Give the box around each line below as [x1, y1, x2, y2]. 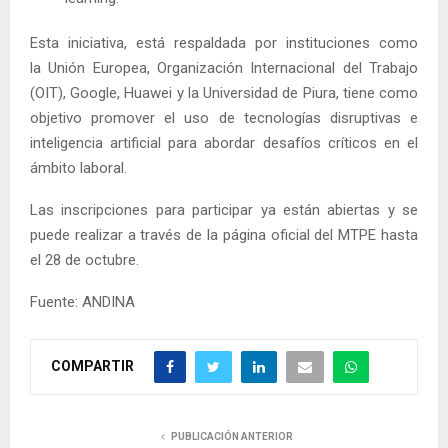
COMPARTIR [51, 357, 134, 374]
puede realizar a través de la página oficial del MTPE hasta [30, 225, 418, 244]
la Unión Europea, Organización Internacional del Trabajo [30, 58, 418, 77]
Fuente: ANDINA [30, 292, 135, 311]
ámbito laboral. [30, 158, 127, 177]
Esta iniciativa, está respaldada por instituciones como [30, 33, 418, 52]
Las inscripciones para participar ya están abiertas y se [30, 200, 418, 219]
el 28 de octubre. [30, 250, 139, 269]
